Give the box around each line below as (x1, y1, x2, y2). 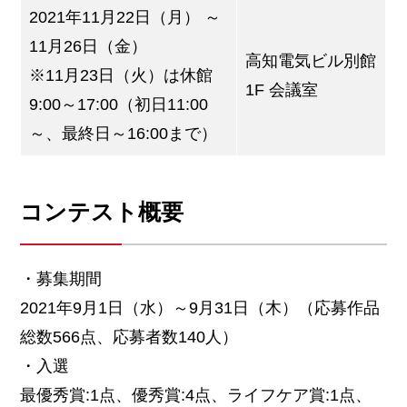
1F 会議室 (245, 81, 319, 100)
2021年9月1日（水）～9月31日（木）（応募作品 (20, 298, 381, 317)
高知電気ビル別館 (245, 52, 377, 71)
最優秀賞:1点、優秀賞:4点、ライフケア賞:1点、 (20, 385, 372, 404)
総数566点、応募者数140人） (20, 327, 239, 346)
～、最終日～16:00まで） (29, 124, 218, 144)
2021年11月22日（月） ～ (29, 8, 222, 27)
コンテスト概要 (20, 199, 184, 224)
